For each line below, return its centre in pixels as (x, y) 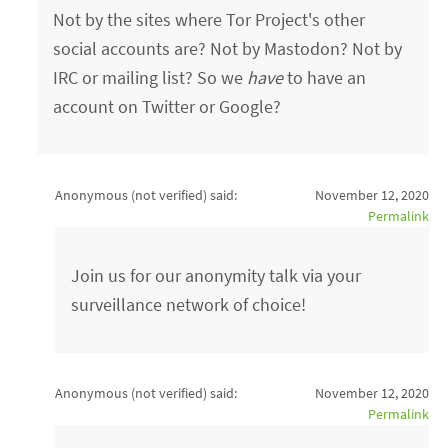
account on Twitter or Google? (167, 106)
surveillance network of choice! (189, 304)
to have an (325, 77)
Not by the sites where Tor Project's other (209, 19)
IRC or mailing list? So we (150, 77)
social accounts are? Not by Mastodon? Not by (228, 48)
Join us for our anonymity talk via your (216, 275)
